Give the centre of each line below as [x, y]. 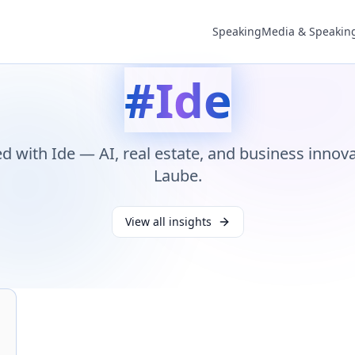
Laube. [177, 176]
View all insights [168, 221]
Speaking [237, 31]
